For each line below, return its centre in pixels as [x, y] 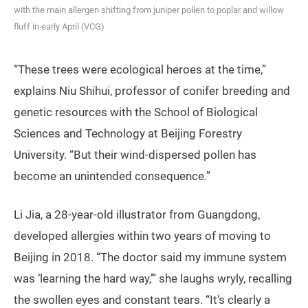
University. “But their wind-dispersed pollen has [135, 155]
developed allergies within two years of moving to [142, 236]
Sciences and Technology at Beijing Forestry [128, 134]
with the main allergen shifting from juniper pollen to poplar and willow [149, 10]
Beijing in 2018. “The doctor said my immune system [150, 257]
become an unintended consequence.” [112, 176]
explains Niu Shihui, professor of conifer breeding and [152, 91]
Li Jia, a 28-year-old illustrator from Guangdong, [137, 215]
